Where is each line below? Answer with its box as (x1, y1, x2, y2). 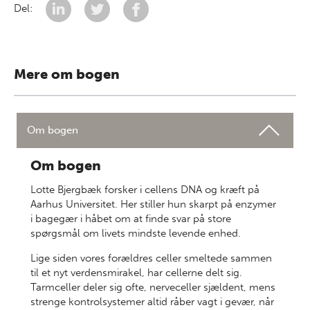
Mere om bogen (14, 66, 120, 82)
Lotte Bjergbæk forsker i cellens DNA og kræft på (30, 183, 259, 196)
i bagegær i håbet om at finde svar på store (30, 212, 231, 225)
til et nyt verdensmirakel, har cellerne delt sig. (30, 266, 242, 279)
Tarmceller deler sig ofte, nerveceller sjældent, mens (30, 281, 275, 293)
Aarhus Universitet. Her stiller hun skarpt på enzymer (30, 198, 276, 210)
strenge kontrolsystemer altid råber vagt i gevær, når (30, 295, 274, 308)
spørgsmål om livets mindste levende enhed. (30, 227, 241, 239)
